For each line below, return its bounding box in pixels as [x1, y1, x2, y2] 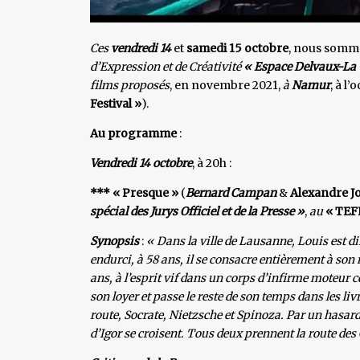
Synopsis [90, 233, 139, 248]
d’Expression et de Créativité [90, 59, 241, 74]
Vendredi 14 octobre [90, 155, 192, 170]
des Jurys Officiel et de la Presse [130, 203, 294, 219]
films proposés [90, 77, 170, 92]
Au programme [90, 125, 177, 141]
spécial [90, 203, 128, 219]
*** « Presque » [90, 185, 178, 200]
